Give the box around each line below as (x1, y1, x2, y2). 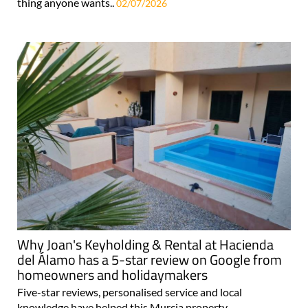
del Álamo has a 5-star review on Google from (17, 248, 282, 270)
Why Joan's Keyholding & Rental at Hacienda (17, 233, 274, 255)
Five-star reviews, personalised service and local (17, 285, 242, 298)
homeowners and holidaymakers (17, 263, 208, 285)
